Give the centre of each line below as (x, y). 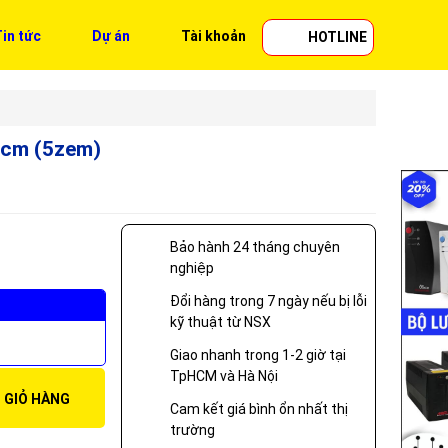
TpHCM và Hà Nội (224, 375)
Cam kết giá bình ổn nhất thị (259, 408)
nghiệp (192, 267)
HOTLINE (337, 36)
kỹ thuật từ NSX (220, 321)
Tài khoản (213, 35)
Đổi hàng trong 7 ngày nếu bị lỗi (268, 300)
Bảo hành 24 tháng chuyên (255, 246)
